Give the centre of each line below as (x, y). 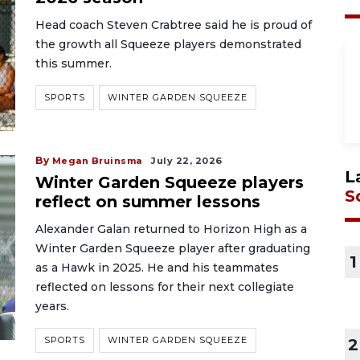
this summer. (74, 63)
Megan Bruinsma (97, 161)
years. (52, 306)
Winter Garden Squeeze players (170, 182)
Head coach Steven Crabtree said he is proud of (174, 25)
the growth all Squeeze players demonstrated (168, 44)
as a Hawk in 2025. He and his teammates (157, 268)
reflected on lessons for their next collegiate (165, 287)
